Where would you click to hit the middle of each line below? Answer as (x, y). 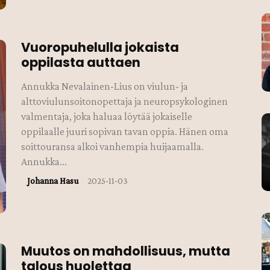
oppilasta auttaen (81, 62)
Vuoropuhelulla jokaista (100, 47)
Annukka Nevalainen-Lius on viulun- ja (105, 86)
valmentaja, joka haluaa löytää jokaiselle (107, 116)
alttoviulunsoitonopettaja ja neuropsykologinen (125, 101)
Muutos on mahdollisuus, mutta (126, 251)
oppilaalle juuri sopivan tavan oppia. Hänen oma (125, 131)
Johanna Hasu (53, 181)
